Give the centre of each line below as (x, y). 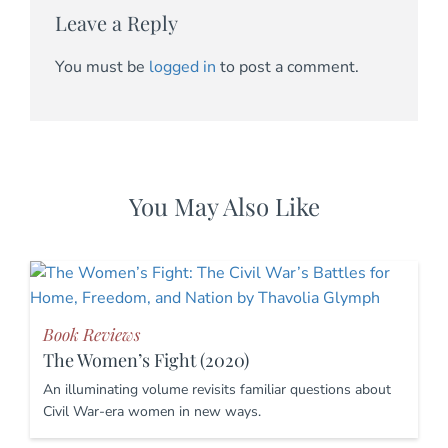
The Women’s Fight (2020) (146, 360)
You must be (102, 67)
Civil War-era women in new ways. (152, 412)
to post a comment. (287, 67)
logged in (182, 67)
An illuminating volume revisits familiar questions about (217, 390)
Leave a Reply (116, 22)
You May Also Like (224, 206)
